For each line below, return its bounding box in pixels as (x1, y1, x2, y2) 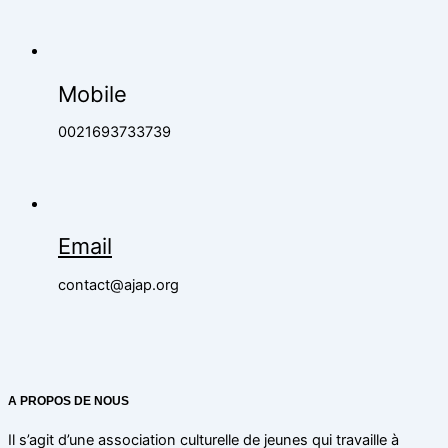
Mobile (58, 80, 127, 107)
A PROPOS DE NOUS (8, 393, 129, 408)
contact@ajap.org (58, 276, 179, 295)
